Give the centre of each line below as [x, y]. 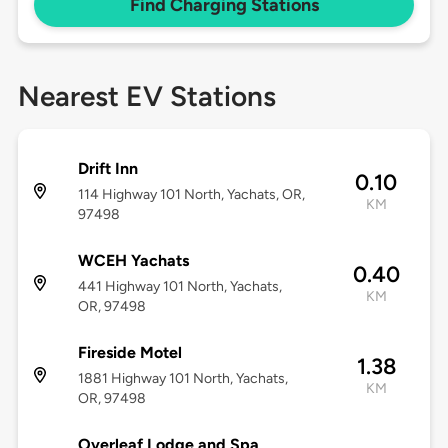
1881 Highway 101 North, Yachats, [182, 379]
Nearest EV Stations [146, 96]
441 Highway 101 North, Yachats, [179, 287]
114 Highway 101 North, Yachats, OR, [191, 195]
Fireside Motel [129, 353]
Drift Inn [107, 169]
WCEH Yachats [133, 261]
